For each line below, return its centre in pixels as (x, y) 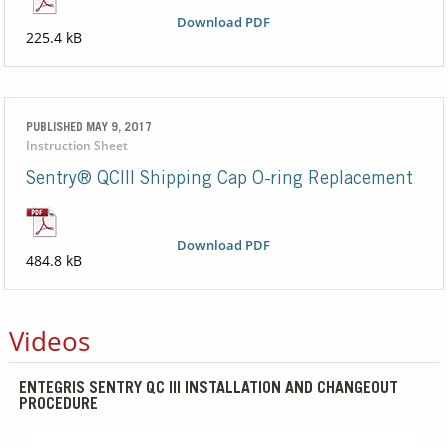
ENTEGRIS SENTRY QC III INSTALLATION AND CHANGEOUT (208, 389)
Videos (49, 341)
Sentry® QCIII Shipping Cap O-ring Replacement (219, 180)
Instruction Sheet (76, 146)
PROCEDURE (58, 405)
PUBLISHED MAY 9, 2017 (88, 128)
